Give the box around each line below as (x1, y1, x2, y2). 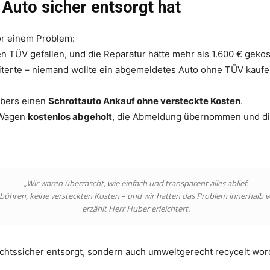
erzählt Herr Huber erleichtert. (81, 202, 190, 214)
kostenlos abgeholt (28, 110, 112, 122)
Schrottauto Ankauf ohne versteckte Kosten (48, 95, 240, 107)
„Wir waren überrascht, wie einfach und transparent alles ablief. (23, 177, 248, 189)
